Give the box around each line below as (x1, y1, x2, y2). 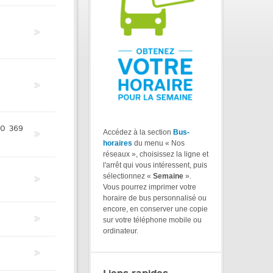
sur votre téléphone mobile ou (103, 215, 202, 224)
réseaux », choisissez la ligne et (103, 149, 208, 158)
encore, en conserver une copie (103, 204, 208, 213)
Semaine (153, 171, 183, 180)
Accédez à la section (103, 127, 173, 136)
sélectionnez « (103, 171, 153, 180)
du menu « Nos (132, 138, 185, 147)
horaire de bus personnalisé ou (103, 193, 207, 202)
